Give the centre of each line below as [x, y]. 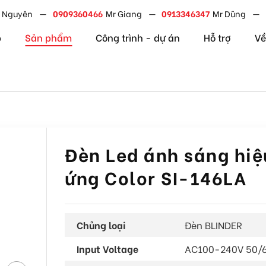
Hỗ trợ [218, 37]
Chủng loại [101, 225]
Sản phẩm [49, 37]
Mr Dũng [229, 13]
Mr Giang [123, 13]
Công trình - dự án [138, 37]
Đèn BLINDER [213, 225]
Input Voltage [107, 248]
